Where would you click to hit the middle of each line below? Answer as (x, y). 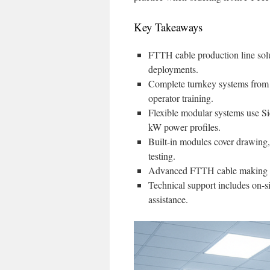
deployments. (173, 69)
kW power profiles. (184, 127)
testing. (162, 156)
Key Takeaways (168, 27)
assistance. (168, 199)
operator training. (181, 98)
